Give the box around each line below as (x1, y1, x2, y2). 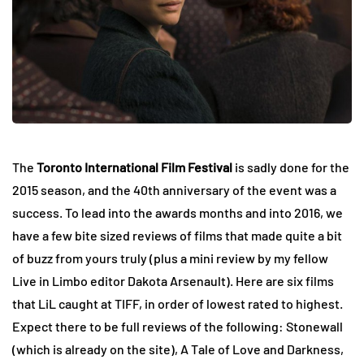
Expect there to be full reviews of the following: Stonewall (12, 318, 343, 335)
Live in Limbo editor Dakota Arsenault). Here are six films (12, 273, 334, 289)
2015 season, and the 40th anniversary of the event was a (12, 182, 336, 198)
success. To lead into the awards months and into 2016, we (12, 205, 343, 221)
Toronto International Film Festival (37, 159, 232, 175)
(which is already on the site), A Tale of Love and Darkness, (12, 341, 344, 357)
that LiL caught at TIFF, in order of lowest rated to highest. (12, 296, 343, 312)
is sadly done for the (232, 159, 349, 175)
